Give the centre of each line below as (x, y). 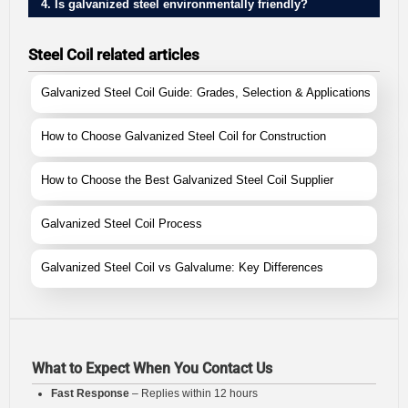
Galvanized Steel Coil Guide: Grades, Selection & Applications (206, 92)
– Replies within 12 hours (194, 393)
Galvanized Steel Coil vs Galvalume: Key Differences (182, 267)
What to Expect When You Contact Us (152, 368)
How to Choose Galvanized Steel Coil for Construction (184, 136)
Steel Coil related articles (114, 54)
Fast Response (90, 393)
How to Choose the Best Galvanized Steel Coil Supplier (187, 179)
